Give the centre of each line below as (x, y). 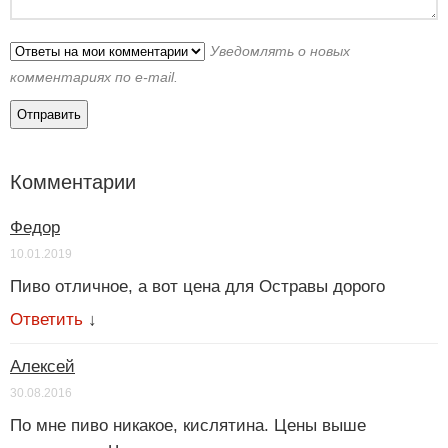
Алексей (42, 366)
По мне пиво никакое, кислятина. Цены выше (188, 425)
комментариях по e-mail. (94, 76)
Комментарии (73, 181)
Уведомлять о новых (280, 50)
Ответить (46, 319)
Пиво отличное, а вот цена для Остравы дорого (197, 286)
